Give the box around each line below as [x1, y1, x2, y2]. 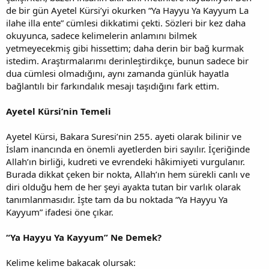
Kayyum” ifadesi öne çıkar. [6, 205, 113, 218]
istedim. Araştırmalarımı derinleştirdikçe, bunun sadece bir [6, 54, 249, 67]
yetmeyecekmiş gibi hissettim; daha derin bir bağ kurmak [6, 41, 244, 54]
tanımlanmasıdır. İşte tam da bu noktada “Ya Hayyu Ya [6, 193, 228, 205]
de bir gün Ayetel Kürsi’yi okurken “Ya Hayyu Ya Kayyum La [6, 4, 249, 16]
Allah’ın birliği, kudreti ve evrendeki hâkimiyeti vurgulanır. [6, 155, 245, 168]
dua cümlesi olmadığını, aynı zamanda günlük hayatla [6, 67, 229, 79]
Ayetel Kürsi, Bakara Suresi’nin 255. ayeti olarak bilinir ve [6, 130, 241, 142]
